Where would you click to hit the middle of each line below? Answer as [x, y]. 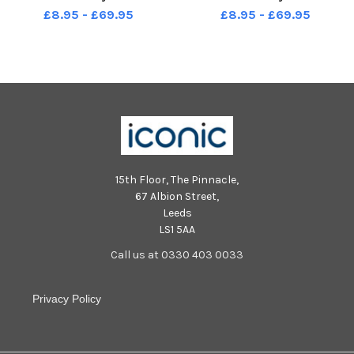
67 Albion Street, [177, 196]
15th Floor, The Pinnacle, [177, 179]
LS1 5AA [177, 229]
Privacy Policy [66, 298]
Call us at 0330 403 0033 [177, 254]
